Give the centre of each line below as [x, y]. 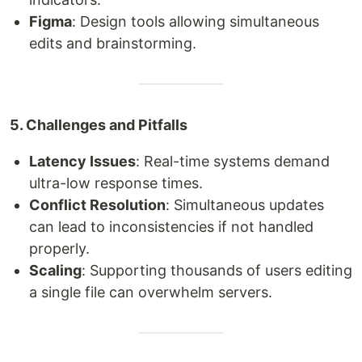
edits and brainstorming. [113, 43]
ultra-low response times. [116, 183]
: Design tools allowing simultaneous [196, 21]
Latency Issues [82, 161]
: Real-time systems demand [233, 161]
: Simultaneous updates [245, 205]
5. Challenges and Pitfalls [99, 125]
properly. [59, 248]
